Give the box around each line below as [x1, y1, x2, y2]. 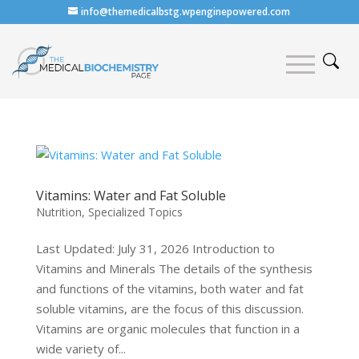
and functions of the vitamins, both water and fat [35, 280, 304, 296]
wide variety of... [35, 340, 126, 357]
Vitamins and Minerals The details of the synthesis [35, 260, 313, 276]
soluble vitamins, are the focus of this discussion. [35, 300, 304, 317]
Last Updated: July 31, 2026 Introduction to [35, 240, 275, 256]
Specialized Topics [87, 204, 183, 220]
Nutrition [35, 204, 82, 220]
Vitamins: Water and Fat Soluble [35, 186, 226, 204]
